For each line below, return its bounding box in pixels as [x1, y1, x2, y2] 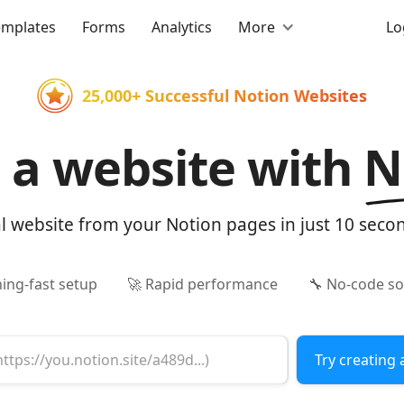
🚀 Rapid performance [127, 274, 278, 295]
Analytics [151, 17, 212, 37]
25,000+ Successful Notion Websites [82, 85, 367, 107]
